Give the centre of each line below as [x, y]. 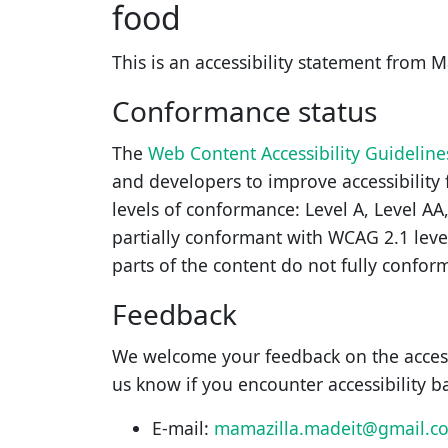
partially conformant [197, 236]
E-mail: [183, 427]
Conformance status [244, 110]
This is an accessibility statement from [271, 61]
